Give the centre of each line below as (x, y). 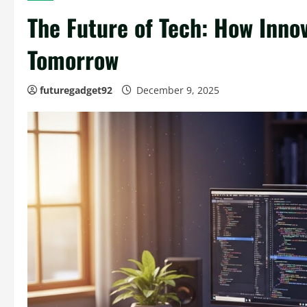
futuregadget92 (76, 90)
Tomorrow (73, 60)
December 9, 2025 (178, 90)
